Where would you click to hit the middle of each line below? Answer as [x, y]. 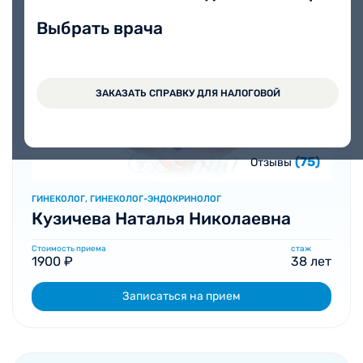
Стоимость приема [69, 249]
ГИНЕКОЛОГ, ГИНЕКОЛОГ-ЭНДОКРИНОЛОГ [126, 199]
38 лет [311, 261]
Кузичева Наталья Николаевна [161, 218]
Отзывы [271, 162]
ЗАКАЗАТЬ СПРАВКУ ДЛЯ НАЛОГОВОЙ [188, 93]
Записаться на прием [181, 296]
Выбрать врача [100, 28]
